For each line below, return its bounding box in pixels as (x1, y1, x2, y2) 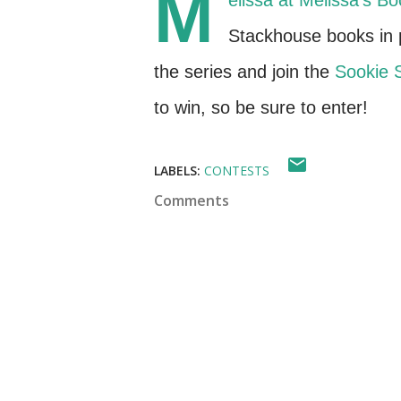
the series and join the (154, 62, 335, 81)
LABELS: (154, 162, 200, 179)
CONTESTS (204, 162, 269, 179)
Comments (154, 191, 229, 210)
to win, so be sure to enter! (154, 98, 368, 117)
